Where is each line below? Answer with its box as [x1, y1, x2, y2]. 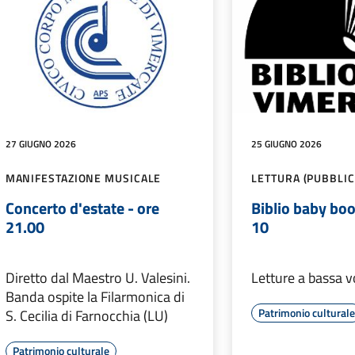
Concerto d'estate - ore [5, 195, 159, 220]
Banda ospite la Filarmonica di [5, 285, 185, 307]
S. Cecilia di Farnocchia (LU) [5, 304, 168, 326]
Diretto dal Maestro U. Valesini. [5, 266, 190, 288]
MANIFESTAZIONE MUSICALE [5, 169, 162, 186]
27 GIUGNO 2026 [5, 136, 76, 151]
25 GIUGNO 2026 [251, 136, 323, 151]
